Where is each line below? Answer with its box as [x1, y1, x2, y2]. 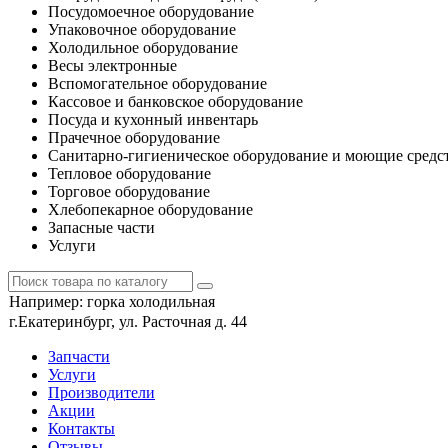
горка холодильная [87, 293, 215, 310]
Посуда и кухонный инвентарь [48, 111, 258, 128]
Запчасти [48, 348, 110, 365]
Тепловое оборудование [48, 165, 211, 182]
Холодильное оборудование [48, 39, 238, 56]
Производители [48, 384, 155, 401]
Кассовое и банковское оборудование [48, 93, 303, 110]
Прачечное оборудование [48, 129, 220, 146]
